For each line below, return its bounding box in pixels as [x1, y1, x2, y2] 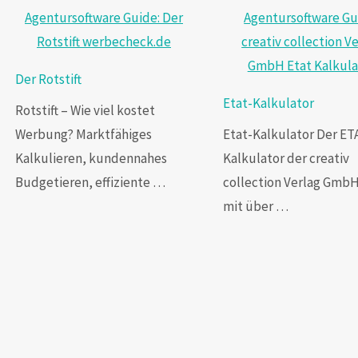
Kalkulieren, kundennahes [15, 149, 168, 167]
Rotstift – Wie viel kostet [15, 101, 156, 119]
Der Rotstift [15, 70, 82, 89]
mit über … [222, 197, 288, 215]
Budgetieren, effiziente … [15, 173, 166, 191]
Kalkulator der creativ [222, 149, 349, 167]
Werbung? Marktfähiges [15, 125, 153, 143]
